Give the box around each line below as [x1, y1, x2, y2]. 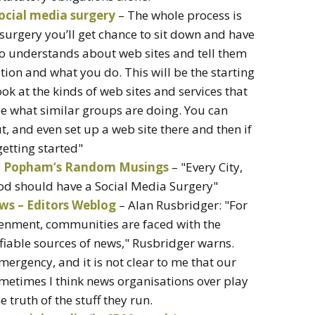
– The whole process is [115, 6, 242, 23]
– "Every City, [169, 158, 243, 175]
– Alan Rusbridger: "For [116, 196, 247, 213]
